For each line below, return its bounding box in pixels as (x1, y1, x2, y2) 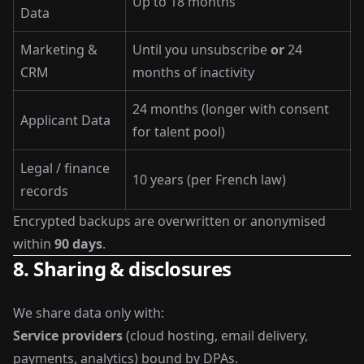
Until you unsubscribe (132, 41, 271, 58)
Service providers (13, 327, 123, 344)
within (13, 235, 54, 253)
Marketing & (20, 41, 97, 58)
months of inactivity (132, 63, 254, 81)
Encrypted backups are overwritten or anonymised (13, 212, 326, 230)
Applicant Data (20, 111, 110, 129)
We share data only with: (13, 304, 164, 322)
